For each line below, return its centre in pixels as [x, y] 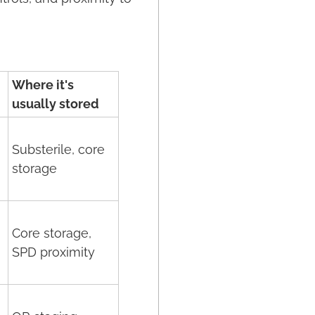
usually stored [56, 104]
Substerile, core [58, 149]
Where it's [43, 85]
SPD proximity [53, 252]
